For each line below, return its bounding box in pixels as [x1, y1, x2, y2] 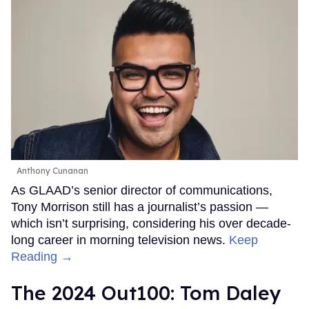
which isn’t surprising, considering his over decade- [11, 217, 291, 231]
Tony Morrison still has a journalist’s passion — [11, 200, 268, 215]
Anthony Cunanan [17, 166, 88, 177]
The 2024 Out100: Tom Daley [11, 281, 281, 306]
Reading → [11, 250, 73, 264]
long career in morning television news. [11, 233, 229, 248]
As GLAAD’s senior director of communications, [11, 183, 272, 198]
